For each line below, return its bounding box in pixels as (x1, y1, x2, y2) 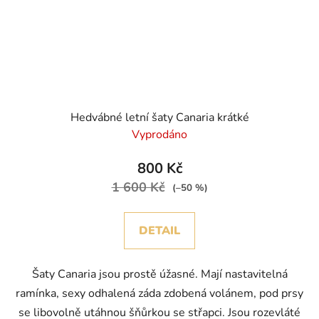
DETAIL (139, 223, 180, 239)
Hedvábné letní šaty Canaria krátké (70, 110, 249, 126)
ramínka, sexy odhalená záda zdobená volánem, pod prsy (16, 286, 303, 302)
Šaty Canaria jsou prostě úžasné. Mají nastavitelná (31, 266, 288, 283)
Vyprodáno (132, 127, 187, 143)
